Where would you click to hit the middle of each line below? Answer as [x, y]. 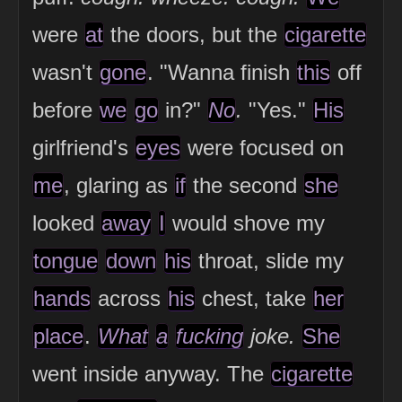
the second [245, 186]
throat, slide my [268, 261]
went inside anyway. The [151, 374]
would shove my [245, 223]
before [66, 110]
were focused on [262, 148]
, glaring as [119, 186]
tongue [66, 261]
